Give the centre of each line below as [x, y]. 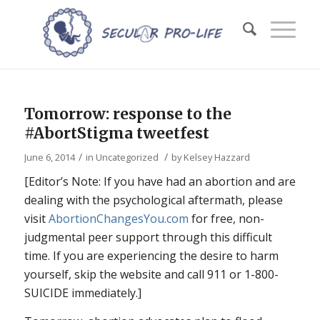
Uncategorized [127, 157]
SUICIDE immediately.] [82, 293]
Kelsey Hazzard [216, 157]
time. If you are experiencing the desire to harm [151, 256]
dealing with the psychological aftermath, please [153, 200]
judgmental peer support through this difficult [148, 237]
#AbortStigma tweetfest [116, 133]
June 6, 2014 [49, 157]
